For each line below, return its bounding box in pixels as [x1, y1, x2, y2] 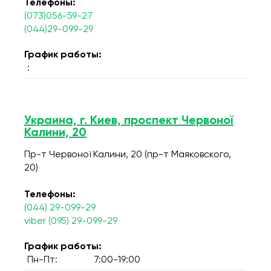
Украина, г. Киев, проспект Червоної [24, 115, 233, 127]
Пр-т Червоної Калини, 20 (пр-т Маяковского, [24, 150, 231, 160]
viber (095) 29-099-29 [24, 217, 117, 226]
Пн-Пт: [27, 255, 57, 265]
